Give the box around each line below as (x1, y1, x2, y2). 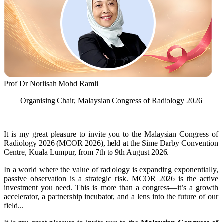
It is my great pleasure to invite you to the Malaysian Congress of (4, 130, 218, 139)
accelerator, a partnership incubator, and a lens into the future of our (4, 192, 218, 201)
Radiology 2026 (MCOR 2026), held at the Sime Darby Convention (4, 139, 218, 148)
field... (4, 201, 24, 210)
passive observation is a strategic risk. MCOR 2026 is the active (4, 174, 218, 183)
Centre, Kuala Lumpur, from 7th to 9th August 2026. (4, 148, 169, 157)
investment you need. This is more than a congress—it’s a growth (4, 183, 218, 192)
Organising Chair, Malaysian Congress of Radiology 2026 (20, 96, 202, 105)
